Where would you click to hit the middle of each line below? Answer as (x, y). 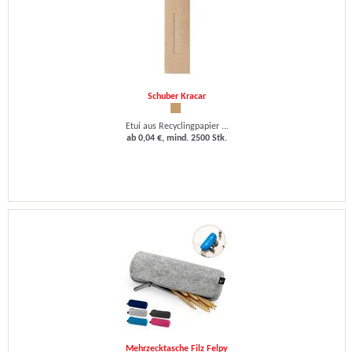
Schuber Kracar (177, 97)
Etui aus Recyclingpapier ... (177, 126)
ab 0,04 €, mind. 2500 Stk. (177, 138)
